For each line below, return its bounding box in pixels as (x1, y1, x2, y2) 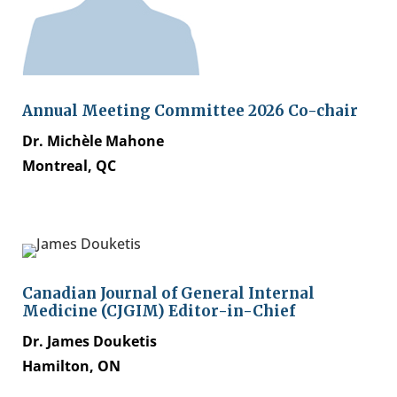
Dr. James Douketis (22, 331, 157, 352)
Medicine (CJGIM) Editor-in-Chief (22, 301, 295, 322)
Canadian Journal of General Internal (22, 284, 315, 304)
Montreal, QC (22, 156, 116, 176)
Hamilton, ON (22, 356, 121, 377)
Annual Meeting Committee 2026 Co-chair (22, 101, 358, 121)
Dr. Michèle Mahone (22, 131, 164, 152)
